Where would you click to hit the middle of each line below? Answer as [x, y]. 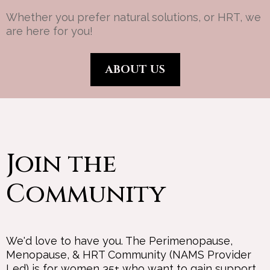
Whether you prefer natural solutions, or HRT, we [133, 17]
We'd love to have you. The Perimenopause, [119, 240]
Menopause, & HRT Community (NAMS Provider [129, 254]
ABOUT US [135, 69]
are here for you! [49, 31]
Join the [61, 164]
